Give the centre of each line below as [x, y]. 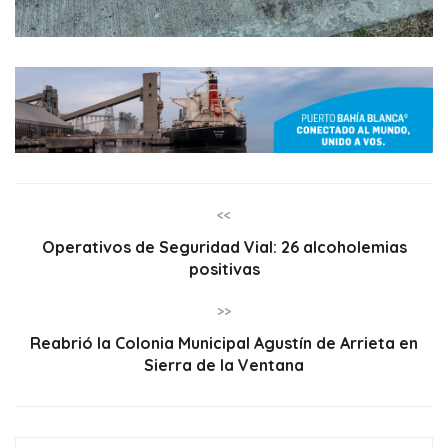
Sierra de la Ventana [224, 364]
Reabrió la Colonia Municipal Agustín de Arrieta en [224, 342]
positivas [224, 268]
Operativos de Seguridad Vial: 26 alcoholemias [224, 246]
